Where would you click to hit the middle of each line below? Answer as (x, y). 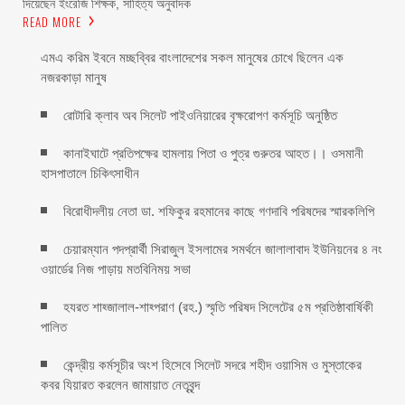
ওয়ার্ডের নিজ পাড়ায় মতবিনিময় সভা (116, 268)
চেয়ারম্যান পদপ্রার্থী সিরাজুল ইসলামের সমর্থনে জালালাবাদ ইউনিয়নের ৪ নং (223, 249)
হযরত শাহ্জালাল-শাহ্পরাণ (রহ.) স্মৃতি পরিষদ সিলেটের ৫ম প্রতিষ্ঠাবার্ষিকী (218, 306)
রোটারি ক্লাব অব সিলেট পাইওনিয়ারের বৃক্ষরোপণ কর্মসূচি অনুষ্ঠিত (200, 115)
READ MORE (52, 21)
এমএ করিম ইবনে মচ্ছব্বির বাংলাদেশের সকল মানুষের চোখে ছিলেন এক (192, 57)
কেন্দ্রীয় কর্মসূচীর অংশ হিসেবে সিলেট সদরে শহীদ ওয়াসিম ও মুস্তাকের (212, 364)
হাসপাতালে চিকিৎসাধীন (90, 173)
